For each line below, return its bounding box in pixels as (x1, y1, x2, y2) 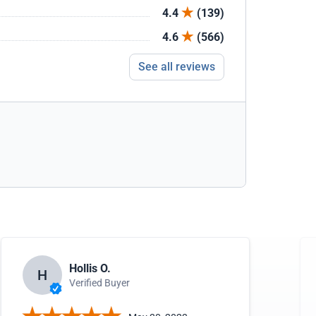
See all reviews (138, 60, 215, 73)
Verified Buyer (68, 276, 130, 288)
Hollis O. (68, 261, 111, 275)
